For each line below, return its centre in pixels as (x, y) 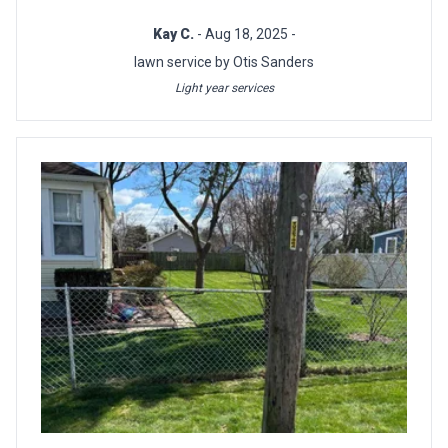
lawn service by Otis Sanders (224, 61)
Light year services (224, 87)
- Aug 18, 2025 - (246, 33)
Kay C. (174, 33)
